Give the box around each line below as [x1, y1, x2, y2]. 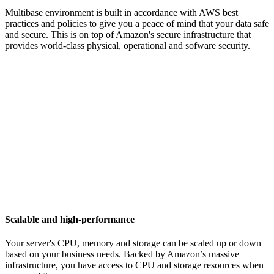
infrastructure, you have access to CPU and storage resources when [5, 260, 264, 271]
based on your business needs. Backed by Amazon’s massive [5, 249, 239, 260]
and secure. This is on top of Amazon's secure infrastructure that [5, 29, 251, 40]
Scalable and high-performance [5, 214, 135, 225]
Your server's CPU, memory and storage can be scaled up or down [5, 238, 261, 249]
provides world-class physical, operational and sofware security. [5, 40, 250, 51]
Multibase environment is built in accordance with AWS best [5, 7, 238, 18]
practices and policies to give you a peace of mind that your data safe [5, 18, 269, 29]
